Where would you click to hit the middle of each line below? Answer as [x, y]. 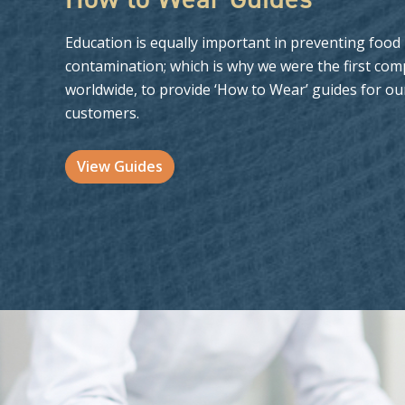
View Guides [120, 166]
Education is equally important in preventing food [233, 42]
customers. [102, 113]
